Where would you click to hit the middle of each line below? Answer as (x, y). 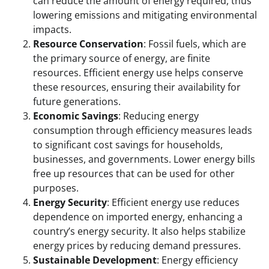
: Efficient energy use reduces (173, 203)
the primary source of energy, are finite (122, 59)
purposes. (56, 188)
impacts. (52, 30)
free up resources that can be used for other (134, 174)
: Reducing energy (159, 116)
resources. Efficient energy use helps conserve (138, 73)
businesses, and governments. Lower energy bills (144, 159)
